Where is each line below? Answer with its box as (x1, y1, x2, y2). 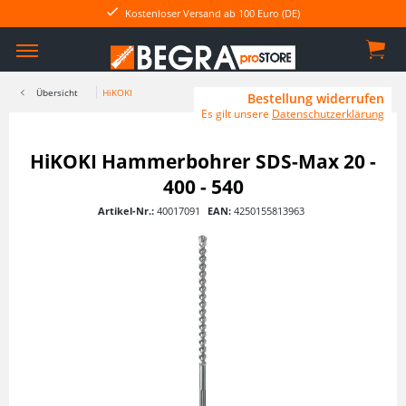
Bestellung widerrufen (247, 90, 384, 107)
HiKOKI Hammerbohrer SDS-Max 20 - (30, 149, 376, 174)
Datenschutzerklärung (272, 106, 384, 121)
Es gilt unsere (201, 106, 272, 121)
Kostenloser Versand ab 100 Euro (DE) (124, 6, 300, 20)
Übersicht (36, 86, 78, 99)
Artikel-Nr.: (97, 204, 157, 217)
